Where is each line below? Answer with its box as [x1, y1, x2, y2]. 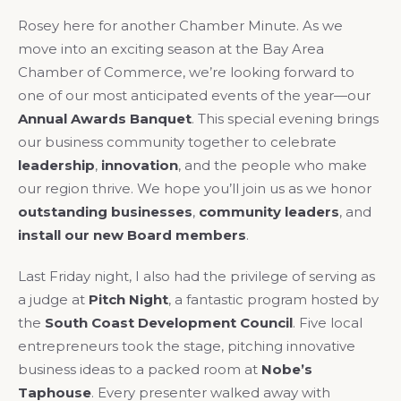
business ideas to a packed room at [18, 361, 261, 379]
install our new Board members [18, 226, 246, 244]
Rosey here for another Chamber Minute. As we [18, 17, 343, 35]
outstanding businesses [18, 203, 192, 221]
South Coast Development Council [45, 314, 293, 332]
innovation [101, 157, 178, 175]
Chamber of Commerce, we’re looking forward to [18, 64, 354, 81]
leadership [18, 157, 95, 175]
